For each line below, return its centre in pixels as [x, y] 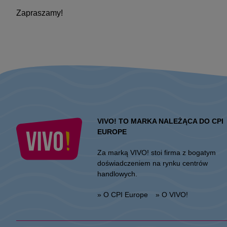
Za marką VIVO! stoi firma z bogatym [157, 153]
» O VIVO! [172, 195]
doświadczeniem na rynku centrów [153, 163]
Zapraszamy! [40, 13]
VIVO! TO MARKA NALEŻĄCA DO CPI [160, 121]
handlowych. [117, 174]
